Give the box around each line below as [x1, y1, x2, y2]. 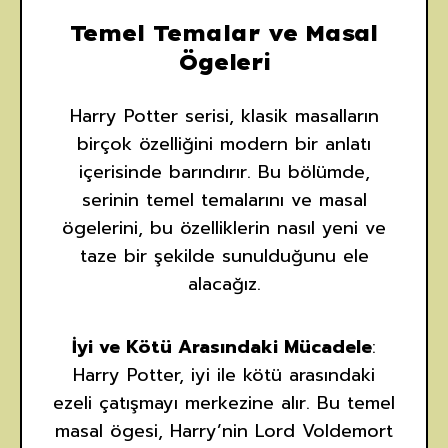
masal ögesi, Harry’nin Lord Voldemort [55, 417, 393, 445]
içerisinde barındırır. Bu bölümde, [78, 158, 370, 186]
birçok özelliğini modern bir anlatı [77, 130, 371, 158]
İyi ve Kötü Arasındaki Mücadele [72, 333, 372, 361]
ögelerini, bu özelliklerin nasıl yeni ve [62, 214, 386, 242]
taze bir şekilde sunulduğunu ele [79, 242, 369, 270]
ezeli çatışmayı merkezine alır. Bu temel [53, 389, 395, 417]
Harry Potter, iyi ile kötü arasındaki [73, 361, 375, 389]
